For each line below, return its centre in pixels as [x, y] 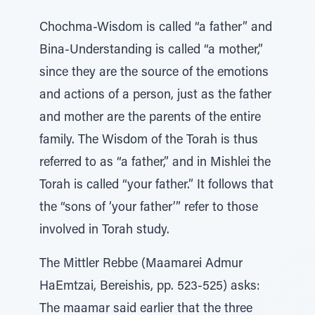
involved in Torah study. [104, 231]
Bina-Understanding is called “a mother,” [151, 51]
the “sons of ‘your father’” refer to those [149, 208]
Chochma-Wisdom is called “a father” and [156, 28]
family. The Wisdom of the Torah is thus [149, 141]
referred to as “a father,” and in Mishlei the [155, 163]
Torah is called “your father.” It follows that [156, 186]
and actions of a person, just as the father [155, 96]
